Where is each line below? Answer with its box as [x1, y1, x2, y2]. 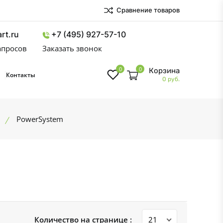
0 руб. [162, 76, 180, 83]
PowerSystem [16, 114, 63, 124]
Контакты [6, 71, 35, 79]
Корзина [149, 66, 180, 75]
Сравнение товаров [115, 5, 180, 14]
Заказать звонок [42, 43, 102, 53]
